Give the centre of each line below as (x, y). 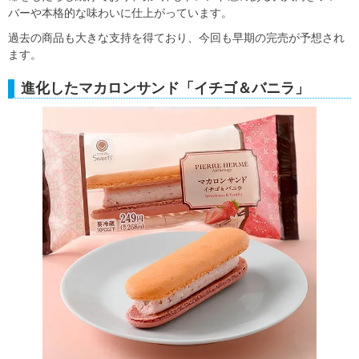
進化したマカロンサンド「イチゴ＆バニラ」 (165, 89)
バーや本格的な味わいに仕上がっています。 (120, 13)
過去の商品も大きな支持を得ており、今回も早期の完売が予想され (176, 38)
